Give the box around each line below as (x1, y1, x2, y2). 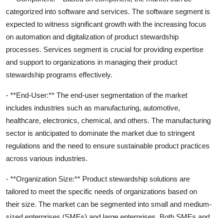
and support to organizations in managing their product (6, 57, 177, 66)
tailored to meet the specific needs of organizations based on (6, 187, 197, 196)
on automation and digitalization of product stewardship (6, 32, 179, 41)
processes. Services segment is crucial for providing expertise (6, 45, 203, 54)
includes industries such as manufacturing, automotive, (6, 103, 180, 112)
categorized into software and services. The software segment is (6, 7, 210, 16)
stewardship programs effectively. (6, 70, 112, 79)
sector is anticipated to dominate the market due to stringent (6, 128, 195, 137)
